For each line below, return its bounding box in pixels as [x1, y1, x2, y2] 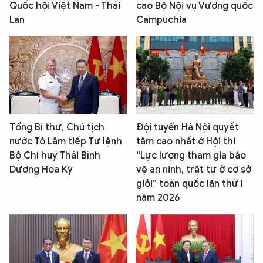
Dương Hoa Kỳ [9, 163, 73, 176]
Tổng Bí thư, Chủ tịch [9, 121, 104, 133]
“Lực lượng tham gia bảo [136, 149, 246, 161]
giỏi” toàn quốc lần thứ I [136, 177, 243, 190]
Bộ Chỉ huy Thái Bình [9, 149, 100, 161]
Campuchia [136, 14, 187, 26]
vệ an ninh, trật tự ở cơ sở [136, 163, 251, 176]
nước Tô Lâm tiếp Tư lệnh [9, 135, 122, 147]
